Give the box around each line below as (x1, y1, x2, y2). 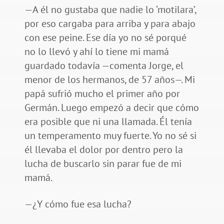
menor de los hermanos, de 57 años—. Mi (24, 73, 195, 86)
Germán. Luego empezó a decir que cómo (24, 101, 199, 114)
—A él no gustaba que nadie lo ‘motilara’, (24, 3, 196, 16)
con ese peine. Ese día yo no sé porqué (24, 31, 186, 44)
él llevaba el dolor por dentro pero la (24, 143, 183, 156)
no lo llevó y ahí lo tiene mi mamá (24, 45, 169, 58)
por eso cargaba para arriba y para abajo (24, 17, 195, 30)
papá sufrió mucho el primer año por (24, 87, 180, 100)
